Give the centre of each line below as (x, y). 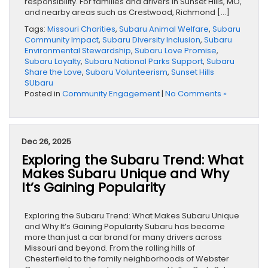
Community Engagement (111, 94)
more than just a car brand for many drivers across (123, 237)
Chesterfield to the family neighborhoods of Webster (127, 259)
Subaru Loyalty (53, 62)
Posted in (43, 94)
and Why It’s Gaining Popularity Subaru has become (125, 227)
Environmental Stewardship (78, 51)
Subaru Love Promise (176, 51)
